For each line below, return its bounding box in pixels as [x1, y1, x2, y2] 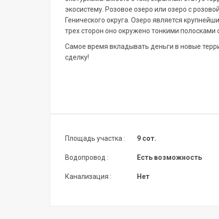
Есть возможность [137, 153, 202, 161]
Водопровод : [65, 153, 109, 161]
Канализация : [65, 173, 111, 180]
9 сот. [137, 134, 156, 142]
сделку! [65, 53, 89, 61]
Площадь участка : [65, 134, 125, 142]
